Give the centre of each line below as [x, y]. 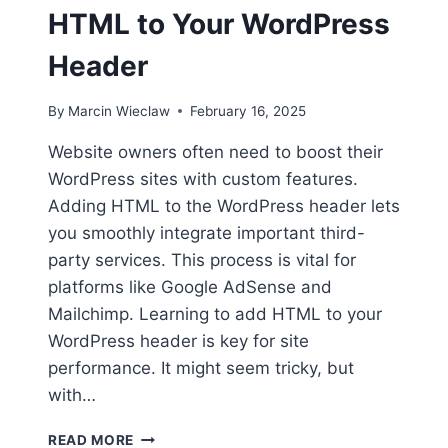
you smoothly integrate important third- [206, 232]
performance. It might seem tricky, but [201, 367]
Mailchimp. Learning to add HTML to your [215, 313]
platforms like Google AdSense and [190, 286]
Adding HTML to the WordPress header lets [224, 205]
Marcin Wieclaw [119, 110]
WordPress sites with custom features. [203, 178]
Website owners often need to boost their [215, 151]
